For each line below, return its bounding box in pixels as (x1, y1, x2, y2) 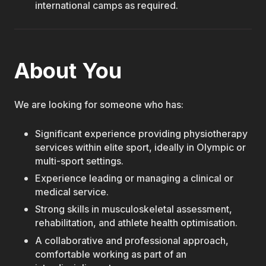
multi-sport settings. (35, 155, 124, 167)
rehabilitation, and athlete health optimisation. (35, 217, 238, 229)
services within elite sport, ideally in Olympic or (35, 141, 246, 153)
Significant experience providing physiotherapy (35, 128, 248, 140)
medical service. (35, 186, 109, 198)
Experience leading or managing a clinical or (35, 172, 234, 184)
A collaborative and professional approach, (35, 235, 229, 246)
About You (14, 57, 122, 84)
